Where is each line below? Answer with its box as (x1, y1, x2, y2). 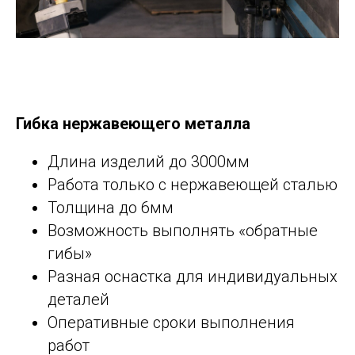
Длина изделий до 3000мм (48, 152, 250, 171)
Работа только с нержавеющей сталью (48, 175, 338, 194)
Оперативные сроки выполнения (48, 313, 295, 332)
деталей (48, 290, 109, 309)
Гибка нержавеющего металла (16, 114, 250, 133)
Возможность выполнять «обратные (48, 221, 318, 240)
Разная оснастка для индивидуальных (48, 267, 338, 286)
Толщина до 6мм (48, 198, 174, 217)
